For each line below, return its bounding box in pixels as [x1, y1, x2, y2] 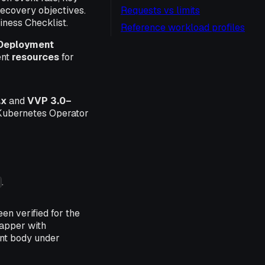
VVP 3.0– [27, 95, 72, 107]
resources [12, 51, 59, 63]
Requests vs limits [121, 4, 200, 17]
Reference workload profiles [121, 21, 245, 34]
